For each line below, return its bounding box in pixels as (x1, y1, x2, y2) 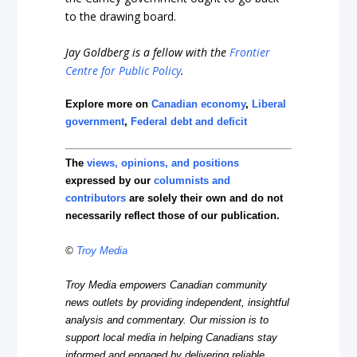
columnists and (154, 175, 231, 187)
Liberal (252, 98, 287, 111)
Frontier (229, 45, 271, 61)
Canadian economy (151, 98, 246, 111)
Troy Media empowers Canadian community (65, 278, 268, 291)
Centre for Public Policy (65, 63, 182, 79)
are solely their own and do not (126, 192, 284, 205)
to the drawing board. (65, 8, 177, 24)
